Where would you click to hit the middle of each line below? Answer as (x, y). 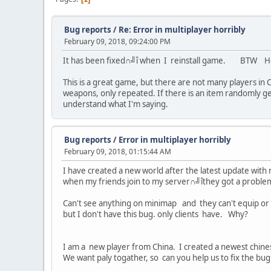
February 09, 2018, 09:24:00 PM (117, 41)
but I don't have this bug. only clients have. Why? (156, 214)
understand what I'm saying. (116, 104)
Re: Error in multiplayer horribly (182, 30)
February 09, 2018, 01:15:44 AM (118, 152)
